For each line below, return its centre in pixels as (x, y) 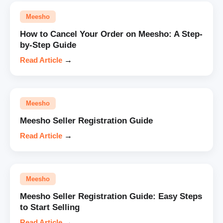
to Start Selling (50, 207)
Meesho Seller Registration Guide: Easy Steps (111, 196)
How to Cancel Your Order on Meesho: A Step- (111, 34)
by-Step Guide (48, 45)
